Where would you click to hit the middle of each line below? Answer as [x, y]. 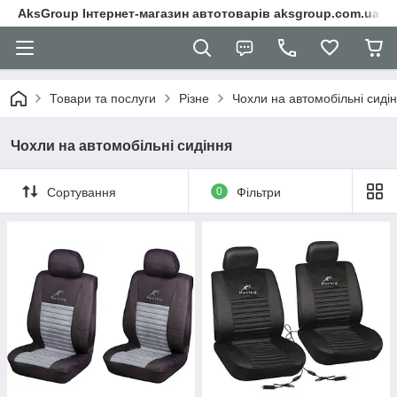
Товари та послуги [103, 98]
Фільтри [258, 192]
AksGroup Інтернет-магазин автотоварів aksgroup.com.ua [198, 13]
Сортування [82, 192]
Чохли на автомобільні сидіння [121, 146]
